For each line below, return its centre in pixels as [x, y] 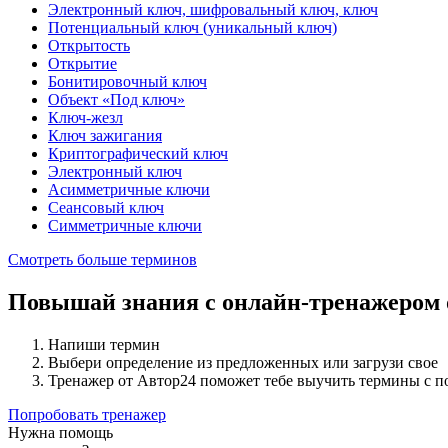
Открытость [89, 46]
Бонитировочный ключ [127, 82]
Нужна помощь [60, 433]
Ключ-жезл [85, 118]
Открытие [82, 64]
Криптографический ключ [138, 154]
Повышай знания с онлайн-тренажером [227, 302]
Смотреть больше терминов [102, 260]
